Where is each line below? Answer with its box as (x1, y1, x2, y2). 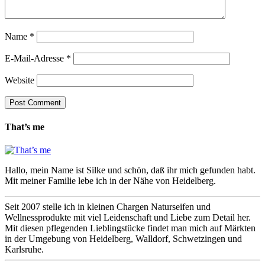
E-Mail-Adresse (5, 53, 66, 64)
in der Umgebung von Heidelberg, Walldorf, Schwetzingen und (5, 233, 242, 244)
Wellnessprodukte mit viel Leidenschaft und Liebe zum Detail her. (5, 212, 251, 222)
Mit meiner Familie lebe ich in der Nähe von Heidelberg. (5, 175, 216, 186)
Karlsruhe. (5, 244, 44, 254)
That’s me (5, 121, 44, 132)
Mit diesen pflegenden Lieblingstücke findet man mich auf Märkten (5, 222, 256, 233)
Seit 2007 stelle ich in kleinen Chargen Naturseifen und (5, 201, 211, 212)
